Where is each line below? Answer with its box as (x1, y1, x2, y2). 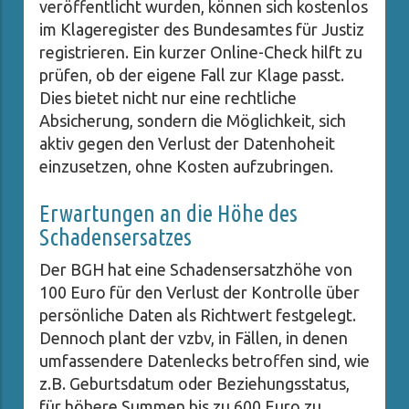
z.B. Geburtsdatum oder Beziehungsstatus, (39, 374, 350, 393)
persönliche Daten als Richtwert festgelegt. (39, 306, 356, 325)
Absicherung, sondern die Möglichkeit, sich (39, 111, 346, 131)
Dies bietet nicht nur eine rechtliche (39, 89, 297, 108)
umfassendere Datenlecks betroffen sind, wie (39, 351, 370, 371)
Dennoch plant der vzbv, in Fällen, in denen (39, 329, 348, 348)
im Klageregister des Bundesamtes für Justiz (39, 20, 364, 39)
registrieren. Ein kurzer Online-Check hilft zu (39, 43, 362, 62)
